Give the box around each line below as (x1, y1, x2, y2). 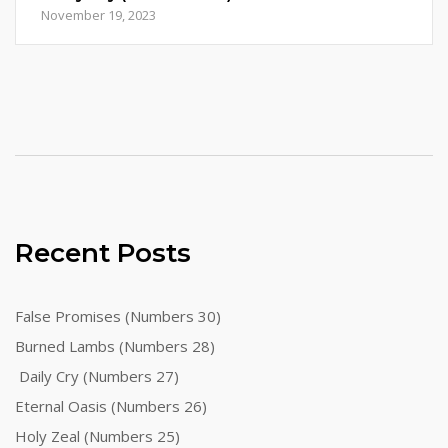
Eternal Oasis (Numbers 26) (15, 396, 207, 416)
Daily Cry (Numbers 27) (15, 366, 179, 386)
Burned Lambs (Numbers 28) (15, 336, 215, 356)
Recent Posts (15, 237, 191, 269)
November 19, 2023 (41, 6, 156, 24)
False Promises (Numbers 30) (15, 306, 221, 326)
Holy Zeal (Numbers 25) (15, 426, 180, 446)
